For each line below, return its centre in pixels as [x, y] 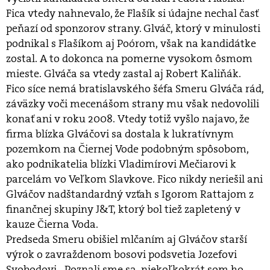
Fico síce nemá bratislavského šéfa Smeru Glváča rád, [135, 89]
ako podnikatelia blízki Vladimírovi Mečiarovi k [121, 164]
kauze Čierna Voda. [52, 224]
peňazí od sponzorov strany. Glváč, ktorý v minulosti [133, 28]
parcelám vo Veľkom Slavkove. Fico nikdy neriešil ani [134, 179]
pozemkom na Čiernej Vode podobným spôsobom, [127, 149]
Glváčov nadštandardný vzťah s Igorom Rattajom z [130, 194]
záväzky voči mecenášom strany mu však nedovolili [133, 104]
